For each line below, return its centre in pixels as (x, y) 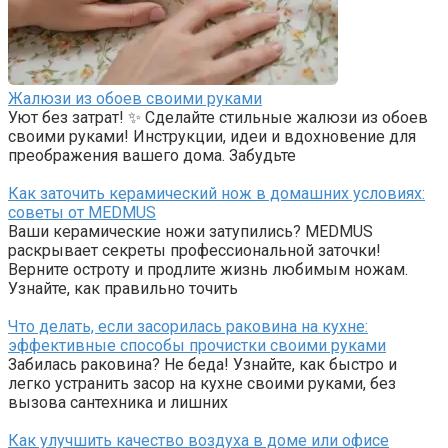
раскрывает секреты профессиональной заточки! (194, 251)
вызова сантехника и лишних (118, 403)
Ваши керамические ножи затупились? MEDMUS (190, 232)
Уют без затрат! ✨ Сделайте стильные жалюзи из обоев (218, 118)
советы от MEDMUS (82, 213)
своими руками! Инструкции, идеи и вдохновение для (212, 137)
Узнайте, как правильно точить (123, 289)
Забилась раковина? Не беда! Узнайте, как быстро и (202, 365)
